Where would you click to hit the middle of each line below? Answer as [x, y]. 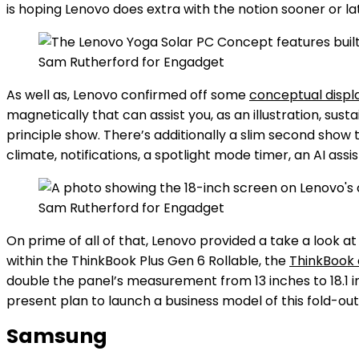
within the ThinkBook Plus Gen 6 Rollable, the [148, 261]
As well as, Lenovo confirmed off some [128, 95]
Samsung [57, 336]
